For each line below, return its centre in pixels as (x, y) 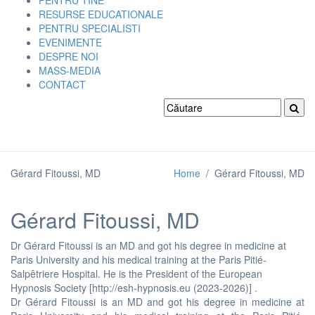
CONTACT (62, 85)
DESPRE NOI (69, 57)
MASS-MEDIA (70, 71)
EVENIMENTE (70, 43)
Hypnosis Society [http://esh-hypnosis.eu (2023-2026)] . (134, 288)
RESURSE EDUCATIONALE (101, 14)
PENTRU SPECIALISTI (90, 28)
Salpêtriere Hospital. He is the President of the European (136, 274)
